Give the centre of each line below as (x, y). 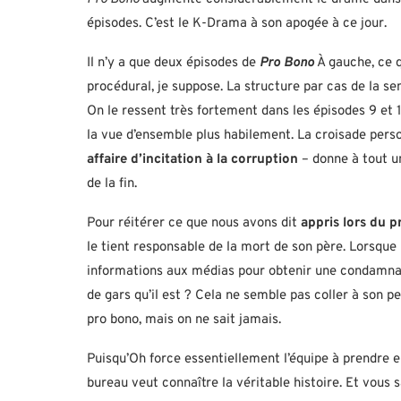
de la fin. (112, 184)
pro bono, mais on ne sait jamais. (184, 320)
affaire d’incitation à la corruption (192, 160)
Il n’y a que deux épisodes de (173, 64)
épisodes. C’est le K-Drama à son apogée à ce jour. (237, 24)
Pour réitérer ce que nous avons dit (194, 224)
